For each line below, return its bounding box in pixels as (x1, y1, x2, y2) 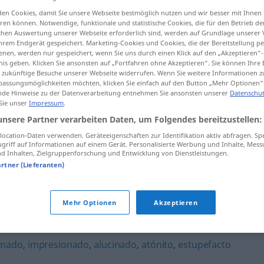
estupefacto (178, 238, 231, 251)
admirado (2, 208, 46, 221)
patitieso (101, 208, 140, 221)
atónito (141, 238, 174, 251)
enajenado (50, 208, 97, 221)
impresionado (27, 238, 90, 251)
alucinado (94, 238, 137, 251)
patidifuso (88, 124, 135, 137)
